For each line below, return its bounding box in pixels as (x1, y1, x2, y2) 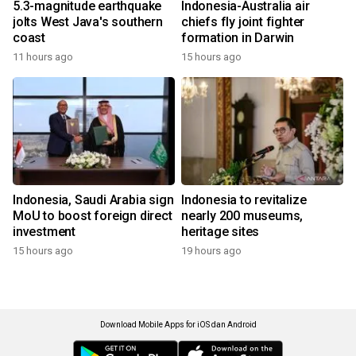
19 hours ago (181, 245, 242, 257)
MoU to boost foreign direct (13, 208, 172, 224)
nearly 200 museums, (181, 208, 304, 224)
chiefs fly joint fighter (181, 14, 305, 30)
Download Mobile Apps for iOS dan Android (99, 320, 257, 330)
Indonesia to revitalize (181, 192, 307, 208)
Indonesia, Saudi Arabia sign (13, 192, 174, 208)
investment (13, 224, 75, 240)
